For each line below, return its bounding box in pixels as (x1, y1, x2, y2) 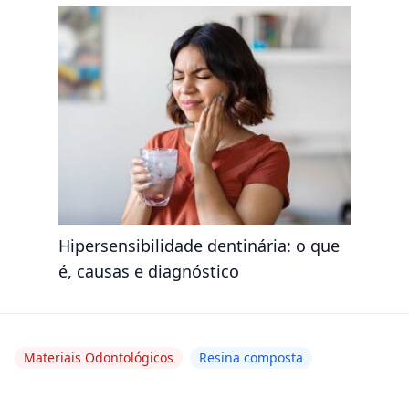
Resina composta (199, 349, 303, 366)
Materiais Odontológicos (24, 349, 173, 366)
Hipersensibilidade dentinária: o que (58, 235, 340, 257)
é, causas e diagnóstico (58, 260, 244, 282)
